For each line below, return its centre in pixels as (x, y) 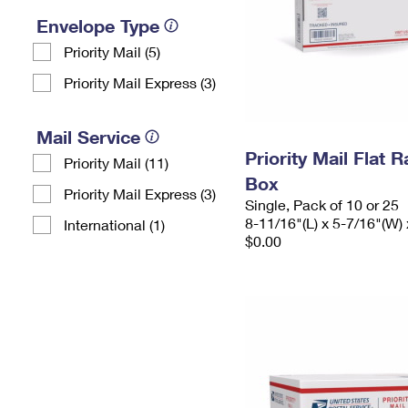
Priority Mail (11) (116, 163)
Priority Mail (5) (112, 51)
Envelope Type (98, 25)
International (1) (114, 224)
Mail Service (88, 137)
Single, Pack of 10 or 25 (322, 204)
